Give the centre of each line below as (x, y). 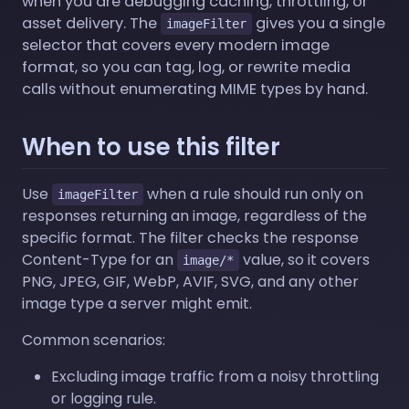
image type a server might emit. (137, 303)
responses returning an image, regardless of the (194, 215)
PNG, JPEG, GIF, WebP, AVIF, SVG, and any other (190, 281)
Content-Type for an (100, 259)
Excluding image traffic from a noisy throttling (215, 376)
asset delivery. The (91, 23)
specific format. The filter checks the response (190, 237)
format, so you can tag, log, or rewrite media (186, 67)
